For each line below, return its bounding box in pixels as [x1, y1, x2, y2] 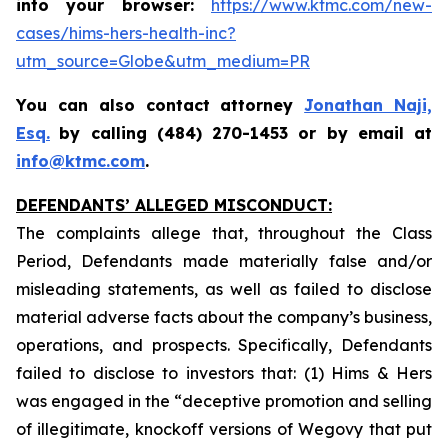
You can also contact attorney [16, 95, 305, 115]
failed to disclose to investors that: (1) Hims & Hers [16, 363, 432, 383]
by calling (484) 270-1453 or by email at [59, 123, 432, 143]
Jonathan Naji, [304, 95, 433, 115]
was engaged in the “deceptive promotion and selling [16, 391, 432, 411]
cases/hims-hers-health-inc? [16, 23, 236, 43]
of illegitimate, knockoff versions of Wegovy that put [16, 419, 432, 439]
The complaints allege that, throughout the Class [16, 223, 432, 243]
